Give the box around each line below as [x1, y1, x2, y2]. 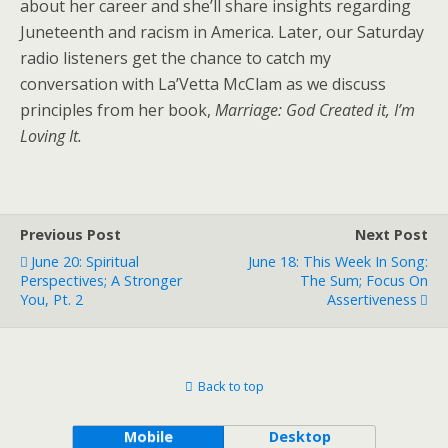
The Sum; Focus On [300, 271, 428, 290]
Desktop [268, 427, 331, 446]
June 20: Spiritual [31, 252, 139, 271]
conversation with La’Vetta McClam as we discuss [20, 73, 386, 95]
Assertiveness [327, 290, 417, 309]
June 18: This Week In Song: [248, 252, 428, 271]
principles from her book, [20, 99, 215, 121]
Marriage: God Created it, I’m [215, 99, 415, 121]
